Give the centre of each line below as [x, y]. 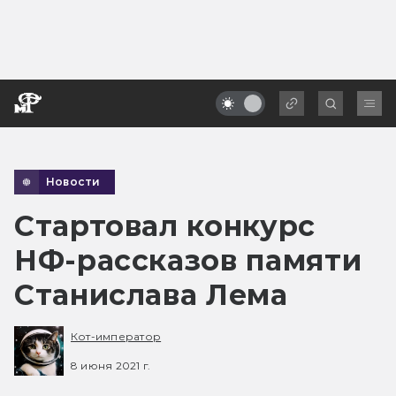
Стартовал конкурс [165, 225]
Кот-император [116, 337]
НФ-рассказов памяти [188, 260]
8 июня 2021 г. [111, 365]
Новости [73, 181]
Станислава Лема [151, 294]
